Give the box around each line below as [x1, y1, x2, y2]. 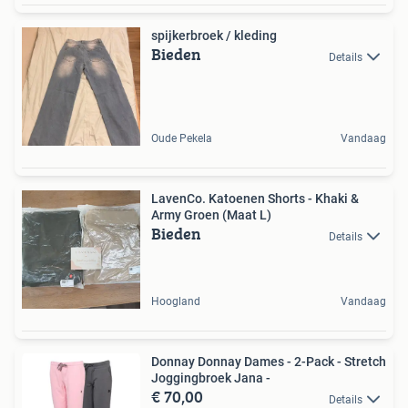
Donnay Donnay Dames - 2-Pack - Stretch [151, 354, 386, 370]
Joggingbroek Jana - [151, 371, 270, 386]
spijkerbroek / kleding [151, 28, 277, 44]
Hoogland [151, 295, 200, 309]
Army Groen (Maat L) [151, 208, 271, 223]
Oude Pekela [151, 132, 212, 146]
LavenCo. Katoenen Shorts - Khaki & [151, 191, 359, 207]
